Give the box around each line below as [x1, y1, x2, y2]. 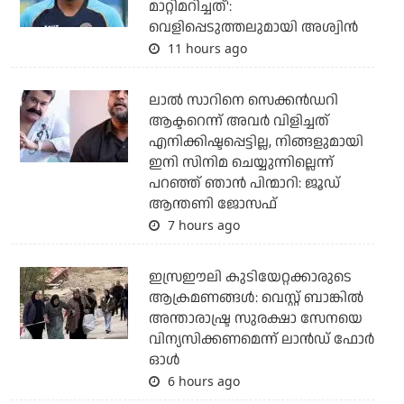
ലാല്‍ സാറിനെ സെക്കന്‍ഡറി [148, 89, 338, 111]
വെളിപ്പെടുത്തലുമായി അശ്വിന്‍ [148, 16, 358, 38]
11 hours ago [163, 39, 247, 57]
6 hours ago [163, 372, 240, 390]
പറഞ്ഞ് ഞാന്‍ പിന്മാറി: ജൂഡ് [148, 172, 340, 194]
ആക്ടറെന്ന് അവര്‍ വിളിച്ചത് [148, 110, 329, 132]
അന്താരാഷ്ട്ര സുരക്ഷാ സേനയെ [148, 308, 363, 329]
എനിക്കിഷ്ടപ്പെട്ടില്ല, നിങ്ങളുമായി [148, 131, 363, 152]
